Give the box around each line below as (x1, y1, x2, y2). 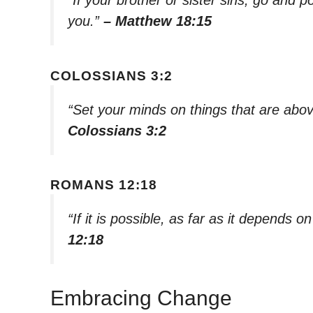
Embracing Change (50, 286, 232, 310)
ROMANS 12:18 (50, 177, 157, 193)
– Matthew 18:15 (103, 13, 212, 29)
